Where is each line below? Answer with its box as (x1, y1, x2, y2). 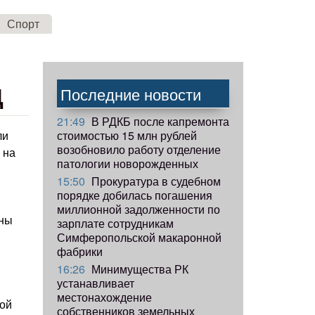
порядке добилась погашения (57, 186, 212, 203)
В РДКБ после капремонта (89, 112, 229, 129)
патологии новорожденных (57, 155, 198, 172)
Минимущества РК (89, 260, 188, 277)
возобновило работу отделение (57, 141, 221, 157)
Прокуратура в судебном (89, 172, 221, 189)
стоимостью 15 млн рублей (57, 127, 197, 143)
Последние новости (60, 82, 201, 105)
